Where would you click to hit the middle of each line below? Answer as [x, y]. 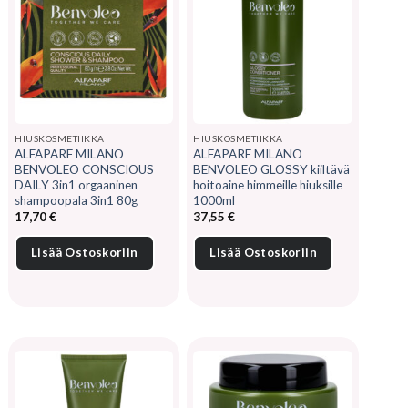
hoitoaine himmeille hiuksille [268, 184]
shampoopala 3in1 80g [76, 200]
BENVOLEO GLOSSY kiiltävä [272, 169]
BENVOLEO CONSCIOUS [84, 169]
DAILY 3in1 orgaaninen [76, 184]
